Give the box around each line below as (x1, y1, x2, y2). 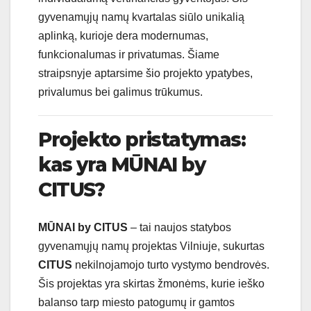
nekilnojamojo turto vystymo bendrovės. (72, 258, 269, 271)
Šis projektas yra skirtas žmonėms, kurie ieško (38, 277, 264, 289)
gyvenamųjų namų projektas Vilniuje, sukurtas (38, 239, 264, 252)
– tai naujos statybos (128, 221, 231, 233)
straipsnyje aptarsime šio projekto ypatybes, (38, 67, 253, 80)
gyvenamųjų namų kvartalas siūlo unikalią (38, 11, 244, 24)
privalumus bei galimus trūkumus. (38, 86, 203, 99)
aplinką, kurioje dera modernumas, (38, 30, 208, 42)
